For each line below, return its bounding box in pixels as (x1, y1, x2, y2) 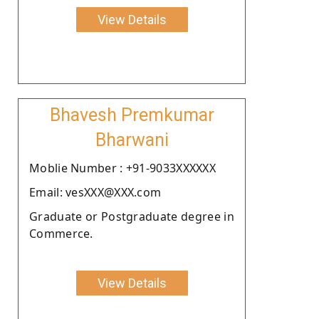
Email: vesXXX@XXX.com (29, 184, 162, 200)
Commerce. (29, 225, 93, 241)
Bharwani (95, 129, 169, 150)
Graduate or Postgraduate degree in (29, 208, 234, 224)
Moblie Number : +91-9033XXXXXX (29, 159, 216, 176)
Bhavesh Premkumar (49, 104, 214, 125)
